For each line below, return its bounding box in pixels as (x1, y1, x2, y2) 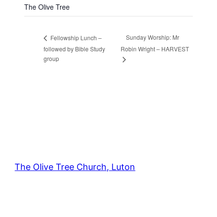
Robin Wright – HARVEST (120, 45, 189, 53)
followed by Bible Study (44, 44, 106, 53)
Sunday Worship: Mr (125, 33, 179, 42)
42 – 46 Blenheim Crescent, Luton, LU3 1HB (15, 191, 175, 201)
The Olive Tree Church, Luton (15, 161, 136, 172)
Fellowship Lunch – (49, 33, 102, 42)
